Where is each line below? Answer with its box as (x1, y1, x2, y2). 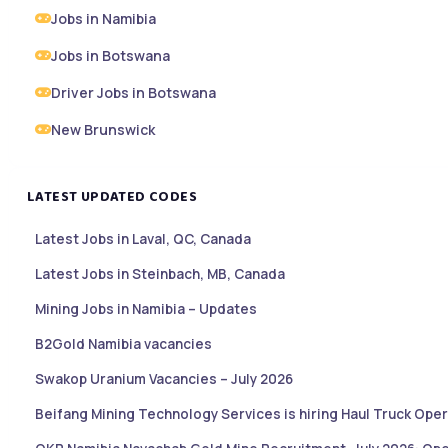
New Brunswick (51, 120, 155, 140)
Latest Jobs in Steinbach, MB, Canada (35, 265, 285, 284)
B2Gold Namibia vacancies (35, 335, 212, 354)
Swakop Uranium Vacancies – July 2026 (35, 370, 293, 389)
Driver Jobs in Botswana (51, 83, 216, 103)
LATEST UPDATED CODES (27, 186, 197, 209)
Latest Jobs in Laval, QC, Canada (35, 230, 251, 249)
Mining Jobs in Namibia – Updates (35, 300, 257, 319)
